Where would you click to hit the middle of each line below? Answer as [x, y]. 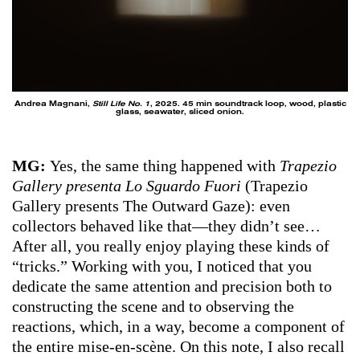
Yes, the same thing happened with [165, 166]
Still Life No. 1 [121, 104]
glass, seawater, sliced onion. [180, 112]
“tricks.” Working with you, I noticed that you [162, 266]
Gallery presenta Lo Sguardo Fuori [127, 186]
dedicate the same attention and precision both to [172, 286]
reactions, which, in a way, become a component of [178, 327]
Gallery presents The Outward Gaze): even [151, 206]
